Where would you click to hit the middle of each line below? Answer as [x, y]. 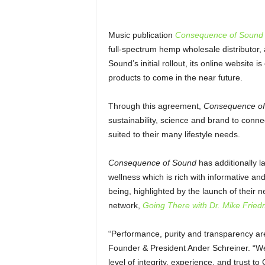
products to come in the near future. [175, 77]
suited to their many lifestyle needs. [174, 134]
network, [125, 205]
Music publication [141, 35]
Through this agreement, [156, 106]
